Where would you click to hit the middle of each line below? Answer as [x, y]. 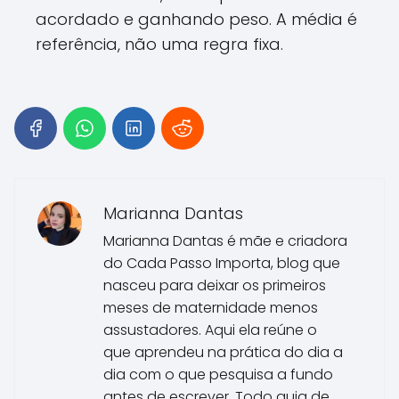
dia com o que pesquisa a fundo [218, 374]
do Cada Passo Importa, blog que [222, 263]
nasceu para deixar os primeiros [215, 285]
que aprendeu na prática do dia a [223, 352]
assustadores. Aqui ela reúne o [210, 330]
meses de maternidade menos [211, 307]
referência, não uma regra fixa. [159, 44]
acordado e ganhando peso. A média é [196, 19]
